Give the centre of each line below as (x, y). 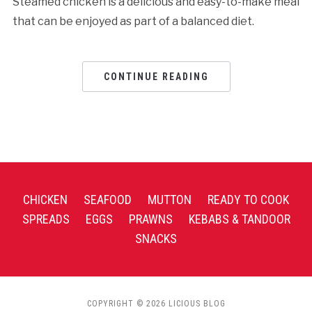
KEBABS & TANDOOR (239, 219)
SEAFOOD (108, 199)
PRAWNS (150, 219)
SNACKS (156, 238)
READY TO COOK (248, 199)
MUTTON (170, 199)
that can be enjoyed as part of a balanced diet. (133, 21)
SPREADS (46, 219)
